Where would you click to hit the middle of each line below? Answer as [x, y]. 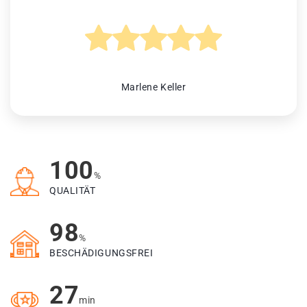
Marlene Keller [153, 87]
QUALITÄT [73, 191]
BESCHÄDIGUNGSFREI [101, 253]
